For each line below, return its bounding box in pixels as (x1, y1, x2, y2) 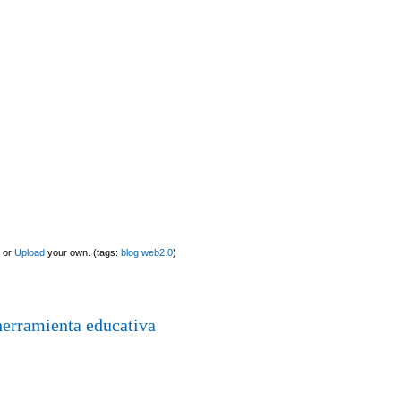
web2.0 (141, 246, 173, 258)
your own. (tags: (45, 246, 121, 258)
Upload (14, 246, 45, 258)
